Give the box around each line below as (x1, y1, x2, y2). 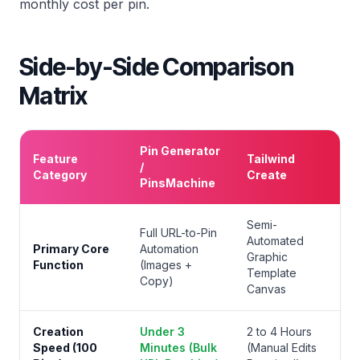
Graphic (247, 250, 288, 264)
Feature (33, 152, 78, 166)
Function (33, 258, 84, 272)
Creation (33, 325, 84, 338)
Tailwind (247, 152, 295, 166)
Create (247, 168, 287, 182)
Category (33, 168, 87, 182)
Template (247, 266, 297, 280)
